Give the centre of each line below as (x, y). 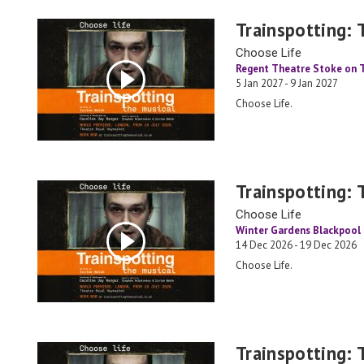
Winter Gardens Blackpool (298, 230)
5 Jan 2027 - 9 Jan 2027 (287, 83)
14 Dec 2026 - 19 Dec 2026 (296, 245)
